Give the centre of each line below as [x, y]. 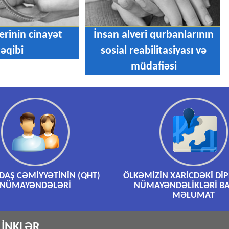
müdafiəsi [154, 67]
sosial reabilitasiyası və [154, 51]
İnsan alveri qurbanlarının [154, 35]
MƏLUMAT [194, 196]
